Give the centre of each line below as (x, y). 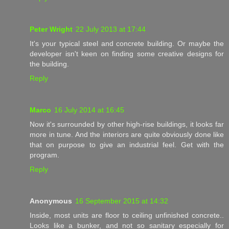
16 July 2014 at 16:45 (89, 110)
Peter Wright (51, 29)
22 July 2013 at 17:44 (111, 29)
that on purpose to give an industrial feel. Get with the (127, 144)
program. (44, 155)
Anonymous (51, 201)
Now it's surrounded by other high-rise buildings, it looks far (127, 124)
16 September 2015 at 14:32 (122, 201)
